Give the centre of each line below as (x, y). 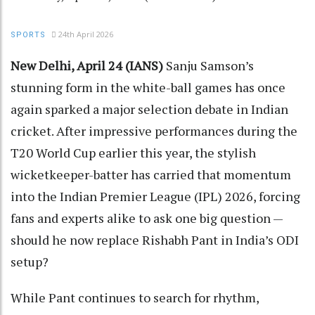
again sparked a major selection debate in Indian (149, 109)
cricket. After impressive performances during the (154, 131)
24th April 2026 (86, 34)
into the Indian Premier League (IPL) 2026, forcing (155, 197)
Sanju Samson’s (210, 66)
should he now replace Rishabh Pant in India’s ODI (155, 240)
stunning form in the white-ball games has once (148, 88)
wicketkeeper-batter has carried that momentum (151, 175)
